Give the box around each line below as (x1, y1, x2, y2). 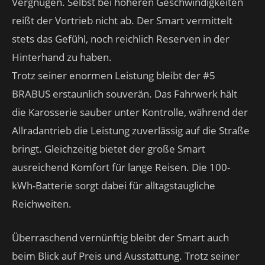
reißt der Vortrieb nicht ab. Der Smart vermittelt (12, 14, 232, 27)
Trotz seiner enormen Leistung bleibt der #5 (12, 69, 215, 82)
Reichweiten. (12, 197, 72, 211)
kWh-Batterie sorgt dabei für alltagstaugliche (12, 179, 215, 192)
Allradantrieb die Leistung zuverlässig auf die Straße (12, 124, 250, 137)
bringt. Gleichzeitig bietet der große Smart (12, 142, 205, 156)
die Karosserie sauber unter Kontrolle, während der (12, 105, 248, 119)
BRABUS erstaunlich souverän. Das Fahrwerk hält (12, 87, 237, 101)
